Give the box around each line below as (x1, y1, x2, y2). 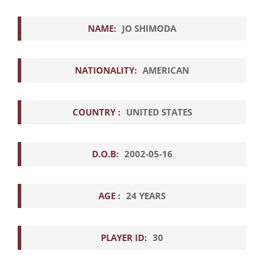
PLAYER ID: (101, 231, 147, 243)
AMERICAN (143, 64, 189, 76)
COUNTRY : (72, 105, 120, 118)
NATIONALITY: (75, 64, 137, 76)
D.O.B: (91, 147, 118, 160)
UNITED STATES (126, 105, 192, 118)
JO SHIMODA (122, 22, 176, 34)
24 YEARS (126, 189, 166, 202)
